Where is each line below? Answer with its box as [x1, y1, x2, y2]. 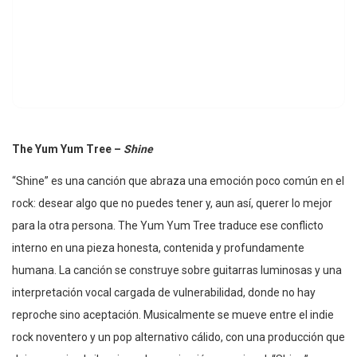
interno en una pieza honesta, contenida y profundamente [12, 241, 304, 255]
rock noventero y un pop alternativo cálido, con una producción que [12, 331, 345, 344]
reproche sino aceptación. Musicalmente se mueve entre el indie [12, 308, 334, 322]
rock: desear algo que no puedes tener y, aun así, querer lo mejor [12, 197, 332, 210]
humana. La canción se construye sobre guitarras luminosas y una [12, 264, 342, 277]
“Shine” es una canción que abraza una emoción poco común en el [12, 175, 344, 188]
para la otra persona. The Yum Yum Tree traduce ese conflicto [12, 219, 324, 233]
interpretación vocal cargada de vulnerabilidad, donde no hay [12, 286, 316, 300]
